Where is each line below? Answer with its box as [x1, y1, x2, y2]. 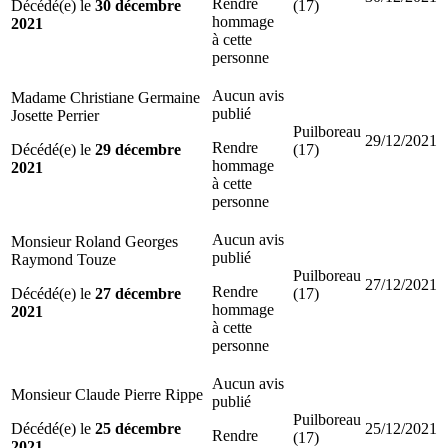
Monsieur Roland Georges [11, 232, 178, 250]
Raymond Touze [11, 250, 116, 268]
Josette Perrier [11, 106, 99, 124]
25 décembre [95, 419, 181, 437]
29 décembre [95, 140, 181, 158]
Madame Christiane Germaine [11, 88, 200, 106]
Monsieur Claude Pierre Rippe [11, 385, 203, 403]
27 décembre [95, 284, 181, 302]
